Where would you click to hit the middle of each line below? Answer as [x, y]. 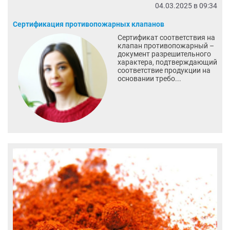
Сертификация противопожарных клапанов [89, 24]
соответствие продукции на [164, 70]
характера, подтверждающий [167, 62]
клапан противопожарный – [166, 45]
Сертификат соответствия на [166, 37]
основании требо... [149, 78]
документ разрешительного [164, 54]
